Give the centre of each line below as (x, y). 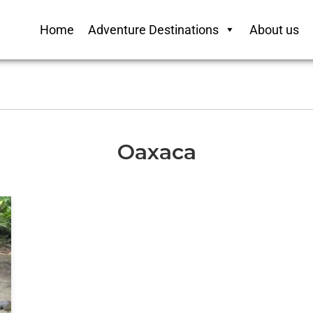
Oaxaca (156, 152)
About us (275, 30)
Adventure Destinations (154, 30)
